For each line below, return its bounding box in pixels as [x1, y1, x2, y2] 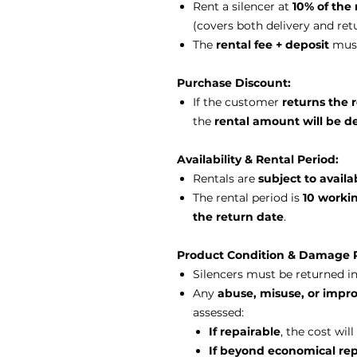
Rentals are [193, 171, 258, 186]
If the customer [193, 95, 282, 109]
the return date [193, 210, 284, 224]
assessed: [193, 305, 244, 320]
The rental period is [193, 190, 303, 205]
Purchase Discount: [177, 76, 291, 90]
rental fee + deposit [216, 37, 329, 52]
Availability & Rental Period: [177, 152, 339, 167]
